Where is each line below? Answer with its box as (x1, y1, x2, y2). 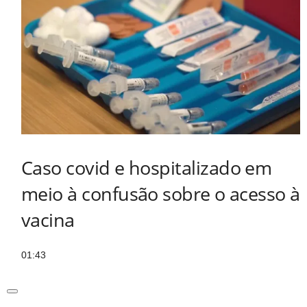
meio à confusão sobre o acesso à (21, 181, 300, 207)
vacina (21, 207, 75, 233)
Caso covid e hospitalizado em (21, 155, 272, 181)
